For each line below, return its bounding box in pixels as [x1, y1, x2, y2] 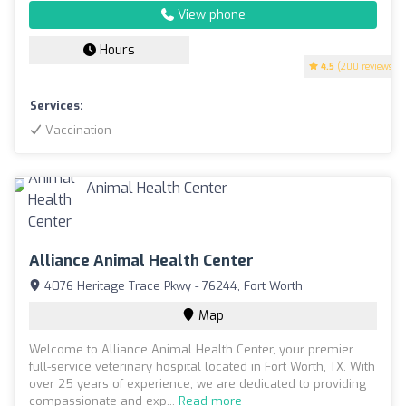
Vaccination [42, 121, 111, 138]
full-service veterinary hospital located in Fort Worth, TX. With [29, 358, 375, 374]
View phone [173, 5, 246, 24]
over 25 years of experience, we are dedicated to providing [29, 375, 366, 391]
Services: [30, 97, 83, 113]
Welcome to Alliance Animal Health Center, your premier [29, 341, 353, 357]
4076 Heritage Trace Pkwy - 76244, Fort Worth [41, 277, 303, 294]
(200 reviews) [334, 60, 396, 72]
